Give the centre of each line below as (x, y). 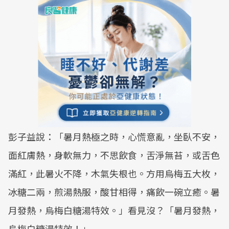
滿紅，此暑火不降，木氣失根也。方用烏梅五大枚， (114, 173)
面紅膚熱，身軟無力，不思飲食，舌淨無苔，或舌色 (114, 155)
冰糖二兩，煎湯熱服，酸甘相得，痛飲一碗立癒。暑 (114, 192)
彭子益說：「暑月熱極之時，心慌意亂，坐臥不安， (114, 136)
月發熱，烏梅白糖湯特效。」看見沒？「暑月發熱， (114, 210)
